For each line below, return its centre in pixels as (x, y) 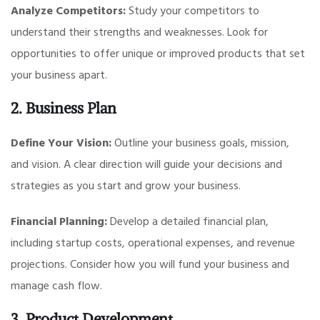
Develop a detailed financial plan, (188, 220)
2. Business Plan (64, 108)
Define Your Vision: (61, 142)
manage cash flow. (56, 285)
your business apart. (59, 74)
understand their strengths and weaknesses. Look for (139, 31)
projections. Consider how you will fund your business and (150, 263)
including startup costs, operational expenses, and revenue (153, 242)
